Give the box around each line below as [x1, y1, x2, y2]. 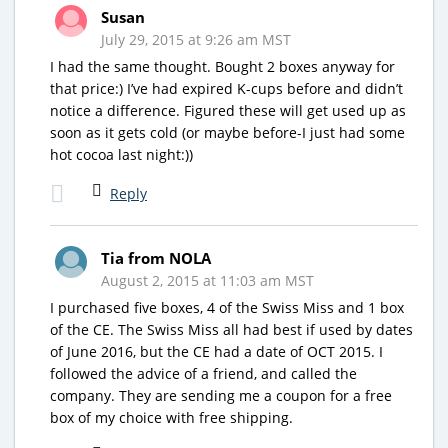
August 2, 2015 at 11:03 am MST [101, 270, 314, 290]
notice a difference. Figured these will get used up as [50, 100, 406, 120]
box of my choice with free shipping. [50, 407, 293, 427]
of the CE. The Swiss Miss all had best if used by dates [50, 319, 413, 339]
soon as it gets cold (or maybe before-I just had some [50, 122, 405, 142]
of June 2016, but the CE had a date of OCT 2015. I [50, 341, 383, 361]
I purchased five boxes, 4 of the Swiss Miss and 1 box [50, 297, 404, 317]
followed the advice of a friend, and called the [50, 363, 357, 383]
